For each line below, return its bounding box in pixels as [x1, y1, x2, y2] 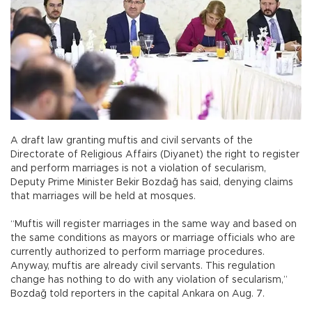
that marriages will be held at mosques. [10, 191, 198, 201]
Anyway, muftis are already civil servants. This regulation [10, 260, 275, 271]
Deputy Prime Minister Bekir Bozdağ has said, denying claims [10, 177, 293, 187]
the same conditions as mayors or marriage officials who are [10, 233, 295, 243]
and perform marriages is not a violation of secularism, [10, 163, 266, 173]
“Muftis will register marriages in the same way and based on [10, 219, 297, 229]
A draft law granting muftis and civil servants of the [10, 135, 253, 146]
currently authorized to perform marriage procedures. [10, 247, 265, 257]
